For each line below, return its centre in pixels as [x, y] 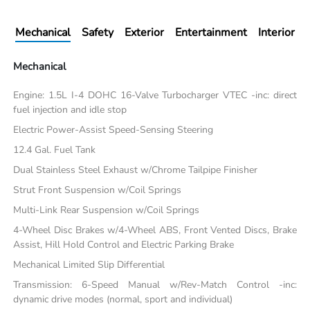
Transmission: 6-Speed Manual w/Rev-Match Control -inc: [155, 285]
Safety [98, 33]
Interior [276, 33]
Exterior [144, 33]
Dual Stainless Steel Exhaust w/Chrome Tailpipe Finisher [136, 170]
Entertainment [211, 33]
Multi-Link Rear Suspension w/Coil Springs [107, 210]
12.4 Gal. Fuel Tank [55, 150]
